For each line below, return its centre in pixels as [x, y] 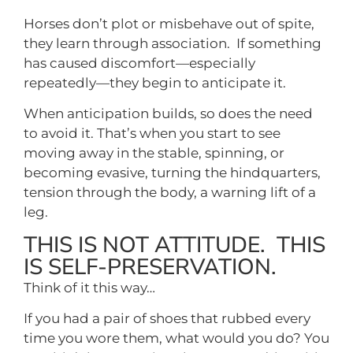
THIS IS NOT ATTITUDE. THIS [175, 245]
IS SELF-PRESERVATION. [150, 267]
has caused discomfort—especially [139, 63]
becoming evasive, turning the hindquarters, [172, 173]
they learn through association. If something [173, 43]
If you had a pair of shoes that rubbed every [167, 318]
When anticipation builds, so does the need [168, 114]
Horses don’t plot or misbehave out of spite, [169, 23]
